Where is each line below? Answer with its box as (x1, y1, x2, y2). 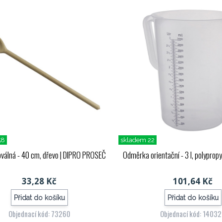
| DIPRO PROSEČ (58, 149, 106, 162)
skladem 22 (120, 136, 155, 144)
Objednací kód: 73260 (8, 208, 70, 220)
